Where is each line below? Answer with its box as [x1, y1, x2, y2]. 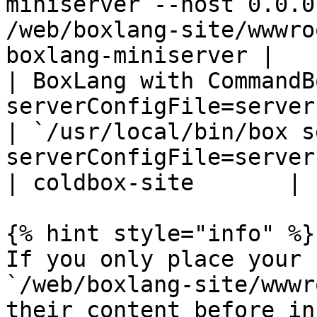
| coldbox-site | [6, 170, 301, 195]
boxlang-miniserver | [6, 42, 275, 68]
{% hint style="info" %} [6, 221, 315, 246]
